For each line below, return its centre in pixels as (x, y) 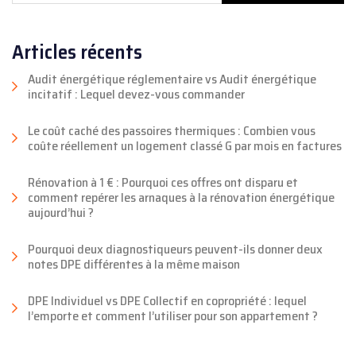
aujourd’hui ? (61, 213)
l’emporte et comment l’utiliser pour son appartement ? (173, 316)
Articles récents (77, 52)
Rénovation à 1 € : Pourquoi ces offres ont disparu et (163, 183)
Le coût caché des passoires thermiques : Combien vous (172, 131)
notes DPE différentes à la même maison (134, 265)
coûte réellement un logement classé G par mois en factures (185, 146)
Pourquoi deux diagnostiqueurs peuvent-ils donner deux (175, 250)
